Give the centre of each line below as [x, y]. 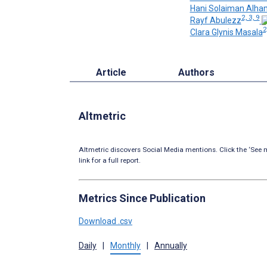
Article [111, 72]
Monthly [125, 245]
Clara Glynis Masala [226, 32]
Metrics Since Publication [142, 198]
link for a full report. [110, 160]
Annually [171, 245]
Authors [197, 72]
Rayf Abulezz [215, 20]
